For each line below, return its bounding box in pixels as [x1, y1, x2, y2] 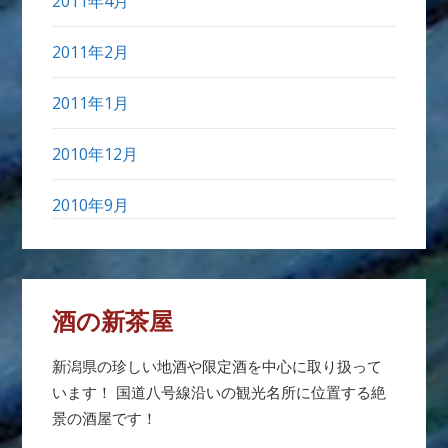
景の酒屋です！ [52, 408, 158, 428]
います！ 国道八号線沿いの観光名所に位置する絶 [52, 382, 387, 402]
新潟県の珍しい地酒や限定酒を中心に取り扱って [52, 356, 383, 376]
